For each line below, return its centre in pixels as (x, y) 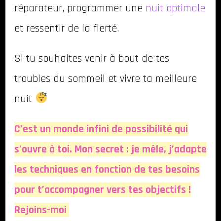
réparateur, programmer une (80, 8)
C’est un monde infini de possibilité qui (101, 129)
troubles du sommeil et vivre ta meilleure (106, 79)
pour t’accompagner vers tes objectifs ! (103, 190)
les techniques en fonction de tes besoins (107, 170)
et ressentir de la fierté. (67, 29)
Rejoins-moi (42, 210)
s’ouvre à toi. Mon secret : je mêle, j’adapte (110, 149)
